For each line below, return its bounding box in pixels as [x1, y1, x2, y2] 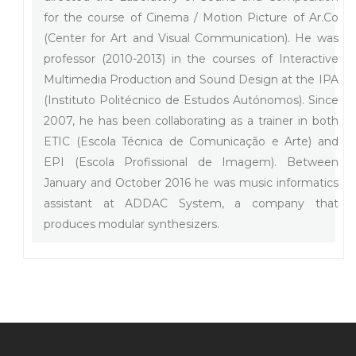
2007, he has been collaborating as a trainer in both [44, 114, 339, 128]
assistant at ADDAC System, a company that [44, 196, 339, 211]
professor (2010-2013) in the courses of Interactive [44, 52, 339, 66]
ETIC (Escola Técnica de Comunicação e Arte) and [44, 134, 339, 149]
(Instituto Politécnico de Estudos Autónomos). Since [44, 93, 339, 107]
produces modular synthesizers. [44, 217, 219, 231]
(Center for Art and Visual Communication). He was [44, 31, 339, 45]
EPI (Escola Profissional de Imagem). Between [44, 155, 339, 169]
